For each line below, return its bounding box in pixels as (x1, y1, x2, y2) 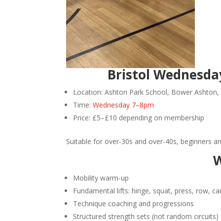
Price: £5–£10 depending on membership (73, 113, 205, 123)
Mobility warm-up (73, 173, 129, 183)
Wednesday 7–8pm (93, 100, 154, 110)
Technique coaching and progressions (73, 199, 194, 209)
